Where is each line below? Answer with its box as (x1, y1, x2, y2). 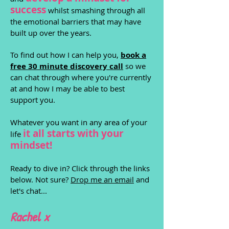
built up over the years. (10, 28, 91, 38)
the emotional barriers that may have (10, 16, 141, 27)
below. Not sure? (10, 174, 71, 185)
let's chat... (10, 186, 47, 196)
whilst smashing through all (46, 5, 145, 15)
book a (121, 50, 146, 60)
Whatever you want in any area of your (10, 117, 147, 127)
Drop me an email (71, 174, 134, 185)
